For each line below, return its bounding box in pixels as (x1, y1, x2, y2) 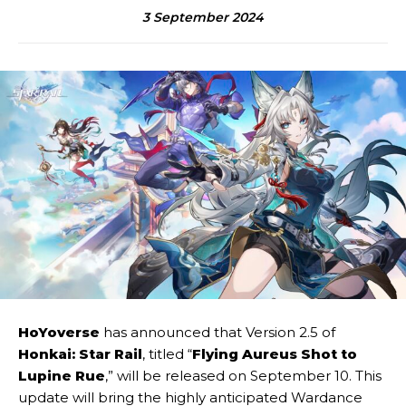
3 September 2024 (142, 8, 264, 25)
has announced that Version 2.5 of (100, 324, 335, 342)
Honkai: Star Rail (18, 345, 142, 363)
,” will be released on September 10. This (105, 367, 382, 385)
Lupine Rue (18, 367, 105, 385)
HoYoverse (18, 324, 100, 342)
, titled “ (142, 345, 192, 363)
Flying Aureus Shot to (192, 345, 357, 363)
